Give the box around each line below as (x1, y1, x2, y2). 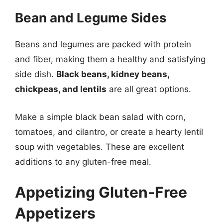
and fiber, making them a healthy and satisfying (15, 54, 206, 64)
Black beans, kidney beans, (56, 69, 169, 79)
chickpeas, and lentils (15, 84, 107, 94)
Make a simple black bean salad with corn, (15, 111, 186, 122)
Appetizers (15, 204, 96, 222)
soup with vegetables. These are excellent (15, 141, 184, 152)
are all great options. (107, 84, 191, 94)
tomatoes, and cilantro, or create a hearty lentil (15, 126, 203, 137)
